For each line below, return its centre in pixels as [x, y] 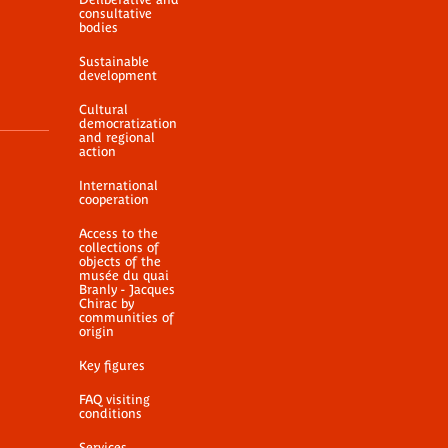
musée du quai [124, 275]
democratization [128, 123]
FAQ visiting [114, 399]
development [118, 75]
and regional [117, 137]
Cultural [103, 109]
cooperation [114, 199]
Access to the [118, 233]
